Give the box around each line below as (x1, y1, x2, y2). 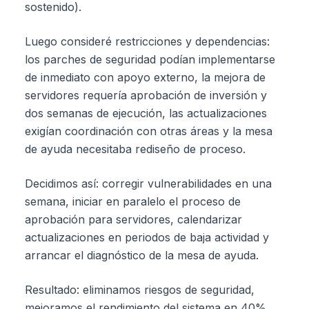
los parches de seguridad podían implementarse (25, 52, 275, 66)
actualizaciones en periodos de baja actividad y (25, 230, 269, 244)
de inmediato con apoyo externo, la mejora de (25, 70, 266, 84)
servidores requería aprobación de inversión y (25, 88, 267, 102)
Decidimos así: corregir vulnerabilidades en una (25, 177, 272, 190)
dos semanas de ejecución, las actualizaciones (25, 106, 267, 120)
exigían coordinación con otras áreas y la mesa (25, 124, 272, 138)
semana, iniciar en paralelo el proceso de (25, 195, 241, 208)
